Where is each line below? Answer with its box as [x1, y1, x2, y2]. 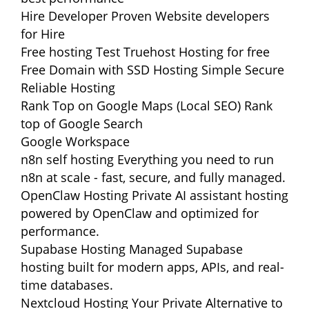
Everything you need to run [117, 151, 274, 168]
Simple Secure [201, 61, 284, 78]
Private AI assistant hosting [132, 187, 288, 203]
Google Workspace [21, 133, 130, 150]
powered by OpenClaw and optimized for [21, 205, 259, 221]
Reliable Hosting [21, 79, 115, 96]
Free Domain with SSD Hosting [21, 61, 198, 78]
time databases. [21, 277, 113, 293]
